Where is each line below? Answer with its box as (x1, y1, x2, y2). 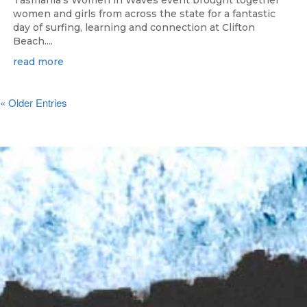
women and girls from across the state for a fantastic (13, 8, 275, 21)
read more (13, 56, 64, 69)
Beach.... (13, 35, 53, 48)
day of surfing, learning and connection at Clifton (13, 21, 255, 34)
